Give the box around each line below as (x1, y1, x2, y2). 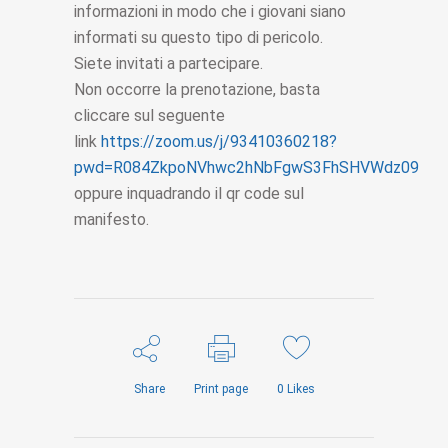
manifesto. (74, 210, 149, 230)
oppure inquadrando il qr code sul (74, 184, 304, 204)
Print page (194, 382, 248, 397)
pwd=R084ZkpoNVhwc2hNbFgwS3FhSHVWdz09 (74, 158, 419, 178)
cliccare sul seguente (74, 106, 225, 126)
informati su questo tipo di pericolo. (74, 28, 323, 48)
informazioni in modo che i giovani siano (74, 2, 346, 22)
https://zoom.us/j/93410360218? (101, 132, 337, 152)
